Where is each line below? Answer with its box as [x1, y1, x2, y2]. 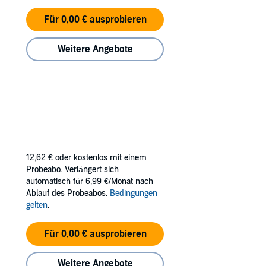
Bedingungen [110, 188, 157, 198]
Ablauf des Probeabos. [26, 188, 110, 198]
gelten [26, 199, 47, 210]
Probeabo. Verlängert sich [26, 164, 119, 175]
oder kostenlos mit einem [55, 152, 147, 163]
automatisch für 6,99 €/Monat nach [26, 176, 153, 186]
